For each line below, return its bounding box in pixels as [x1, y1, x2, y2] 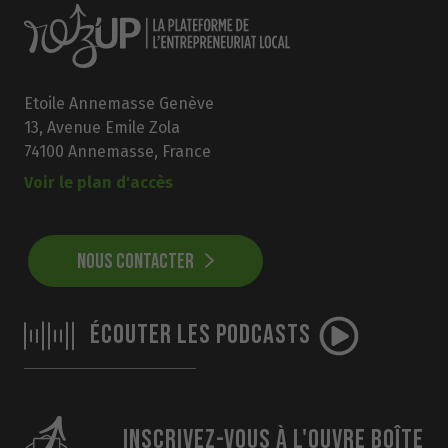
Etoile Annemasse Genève [24, 94, 214, 114]
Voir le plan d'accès [24, 172, 173, 192]
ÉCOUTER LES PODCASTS [90, 319, 311, 352]
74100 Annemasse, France [24, 142, 211, 162]
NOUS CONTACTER [77, 249, 197, 274]
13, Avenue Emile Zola [24, 118, 180, 138]
